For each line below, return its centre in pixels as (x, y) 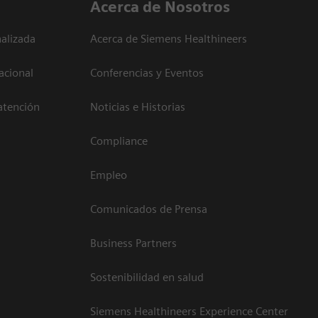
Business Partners (133, 243)
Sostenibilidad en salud (147, 277)
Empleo (109, 175)
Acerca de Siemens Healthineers (169, 38)
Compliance (119, 141)
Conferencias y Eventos (147, 72)
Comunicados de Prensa (149, 209)
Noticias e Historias (138, 106)
